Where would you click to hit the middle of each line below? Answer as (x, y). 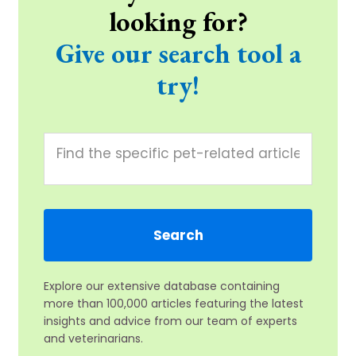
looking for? (178, 22)
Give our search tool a (178, 54)
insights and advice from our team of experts (170, 321)
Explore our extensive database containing (162, 286)
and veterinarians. (93, 339)
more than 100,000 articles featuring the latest (174, 304)
